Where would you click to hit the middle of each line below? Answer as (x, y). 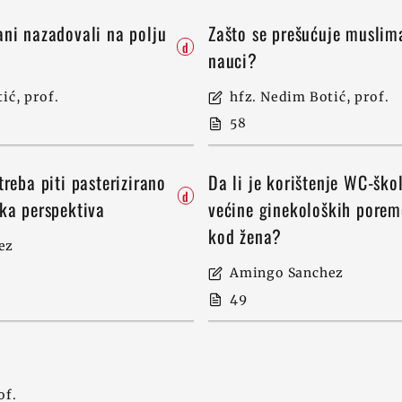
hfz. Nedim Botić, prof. (310, 97)
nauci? (236, 60)
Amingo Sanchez (287, 273)
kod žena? (248, 236)
